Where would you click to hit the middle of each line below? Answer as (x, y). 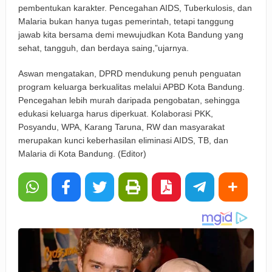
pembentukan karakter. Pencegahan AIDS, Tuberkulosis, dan (135, 8)
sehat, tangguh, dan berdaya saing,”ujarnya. (103, 48)
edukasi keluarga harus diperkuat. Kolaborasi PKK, (115, 114)
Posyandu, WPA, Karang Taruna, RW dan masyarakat (121, 127)
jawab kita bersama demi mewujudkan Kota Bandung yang (131, 35)
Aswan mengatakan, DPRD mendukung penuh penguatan (129, 74)
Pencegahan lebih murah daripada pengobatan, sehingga (129, 100)
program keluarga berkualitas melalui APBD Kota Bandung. (131, 87)
